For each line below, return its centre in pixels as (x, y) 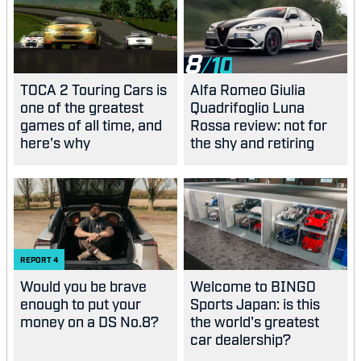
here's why (55, 142)
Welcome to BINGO (253, 286)
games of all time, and (91, 124)
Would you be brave (83, 286)
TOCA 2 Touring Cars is (93, 89)
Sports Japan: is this (255, 303)
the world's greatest (255, 321)
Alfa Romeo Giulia (248, 89)
